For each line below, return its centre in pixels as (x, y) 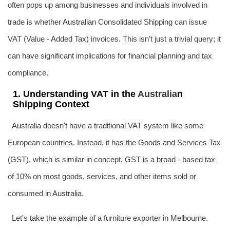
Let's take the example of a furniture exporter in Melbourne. (110, 218)
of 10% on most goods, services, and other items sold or (102, 176)
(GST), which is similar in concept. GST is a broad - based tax (111, 159)
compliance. (28, 73)
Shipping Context (51, 104)
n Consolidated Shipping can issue (149, 22)
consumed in (30, 193)
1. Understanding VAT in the (75, 94)
